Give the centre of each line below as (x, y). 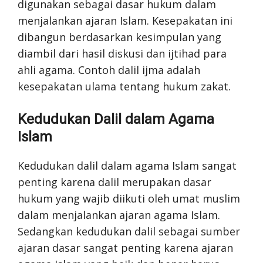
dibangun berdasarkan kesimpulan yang (119, 37)
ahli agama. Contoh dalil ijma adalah (109, 70)
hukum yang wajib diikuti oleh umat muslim (129, 198)
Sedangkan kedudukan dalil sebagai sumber (129, 231)
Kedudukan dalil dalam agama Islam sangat (127, 166)
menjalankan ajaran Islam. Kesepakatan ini (125, 21)
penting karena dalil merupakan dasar (114, 182)
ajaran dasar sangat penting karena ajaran (125, 248)
